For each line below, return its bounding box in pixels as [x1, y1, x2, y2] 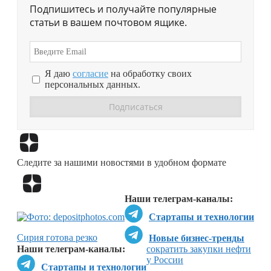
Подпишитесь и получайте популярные [30, 2, 217, 16]
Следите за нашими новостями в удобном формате [17, 157, 226, 168]
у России [146, 254, 183, 265]
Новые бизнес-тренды [149, 232, 244, 243]
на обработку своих [108, 68, 192, 79]
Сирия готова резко [17, 232, 97, 243]
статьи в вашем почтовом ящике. [30, 16, 187, 30]
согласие [73, 68, 108, 79]
